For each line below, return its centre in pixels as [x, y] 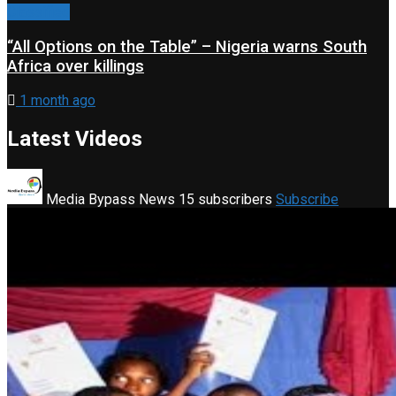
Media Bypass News [110, 200]
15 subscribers [227, 200]
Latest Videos [75, 139]
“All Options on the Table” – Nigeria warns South [187, 46]
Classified [38, 11]
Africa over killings [76, 66]
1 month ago [56, 101]
